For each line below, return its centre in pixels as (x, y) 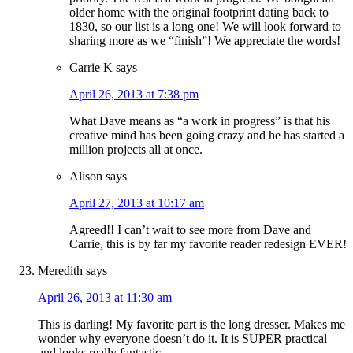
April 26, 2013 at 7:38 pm (134, 95)
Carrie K (91, 68)
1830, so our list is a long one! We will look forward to (205, 27)
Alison (86, 176)
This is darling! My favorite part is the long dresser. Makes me (191, 325)
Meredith (60, 271)
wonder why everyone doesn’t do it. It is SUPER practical (182, 339)
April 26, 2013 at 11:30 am (105, 298)
